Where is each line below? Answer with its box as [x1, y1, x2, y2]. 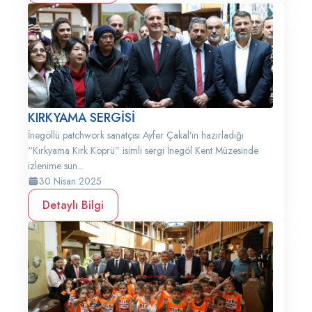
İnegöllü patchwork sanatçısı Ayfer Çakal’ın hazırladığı [28, 128, 244, 142]
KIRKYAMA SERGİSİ [28, 109, 135, 127]
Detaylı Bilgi [42, 197, 104, 213]
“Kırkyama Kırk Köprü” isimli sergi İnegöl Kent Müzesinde [28, 143, 258, 157]
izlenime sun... [28, 159, 84, 173]
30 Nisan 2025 [39, 174, 102, 188]
